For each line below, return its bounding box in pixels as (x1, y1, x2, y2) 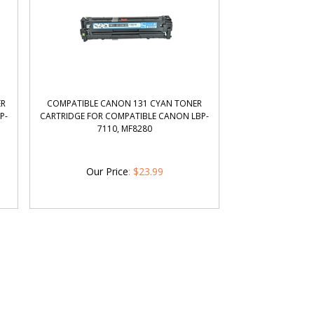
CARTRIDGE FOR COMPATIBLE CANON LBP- (40, 110, 210, 122)
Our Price (86, 165, 128, 178)
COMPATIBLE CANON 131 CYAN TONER (47, 97, 203, 109)
